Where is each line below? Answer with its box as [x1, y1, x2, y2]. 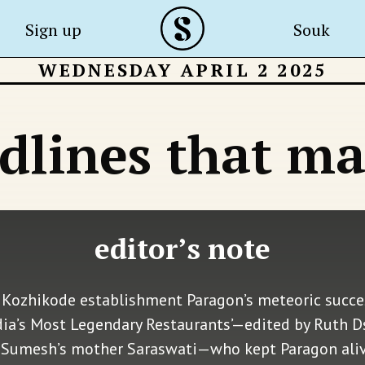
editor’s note [95, 229, 270, 267]
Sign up [25, 19, 82, 41]
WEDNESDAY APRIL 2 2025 [37, 58, 328, 81]
